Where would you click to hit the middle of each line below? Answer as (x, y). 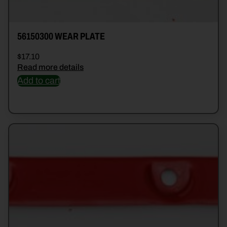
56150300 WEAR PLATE (61, 36)
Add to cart (39, 81)
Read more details (50, 67)
